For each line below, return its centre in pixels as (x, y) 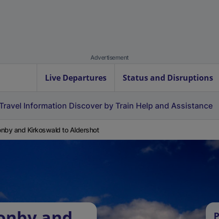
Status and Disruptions (168, 78)
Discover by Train (101, 106)
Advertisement (109, 57)
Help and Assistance (174, 106)
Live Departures (76, 78)
